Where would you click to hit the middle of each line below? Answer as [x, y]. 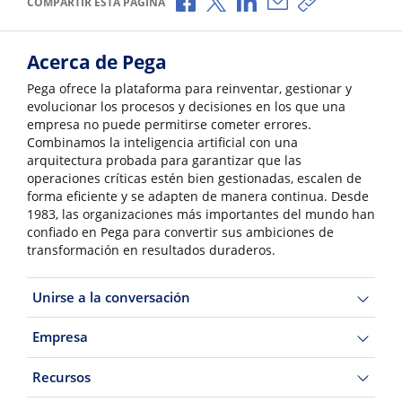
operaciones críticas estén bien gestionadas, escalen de [194, 178]
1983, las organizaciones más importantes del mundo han [201, 214]
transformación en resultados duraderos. [151, 250]
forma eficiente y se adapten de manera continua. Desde [198, 196]
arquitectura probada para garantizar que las [164, 160]
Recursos [61, 376]
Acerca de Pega [97, 61]
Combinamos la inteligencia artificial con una [162, 142]
